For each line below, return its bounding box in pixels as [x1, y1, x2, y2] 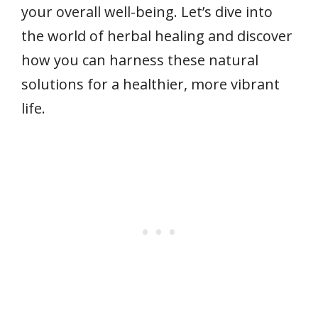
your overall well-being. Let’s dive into [21, 1, 273, 21]
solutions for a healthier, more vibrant [21, 74, 280, 94]
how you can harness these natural [21, 50, 258, 70]
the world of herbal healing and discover [21, 26, 292, 45]
